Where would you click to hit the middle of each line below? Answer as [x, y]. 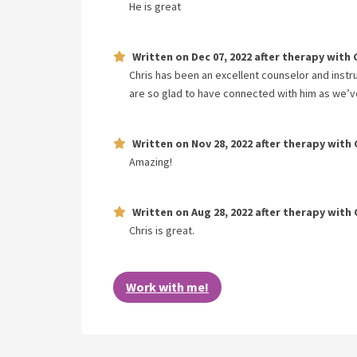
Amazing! [151, 162]
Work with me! [167, 287]
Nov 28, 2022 [222, 143]
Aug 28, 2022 [222, 212]
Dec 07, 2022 [222, 57]
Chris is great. [162, 230]
